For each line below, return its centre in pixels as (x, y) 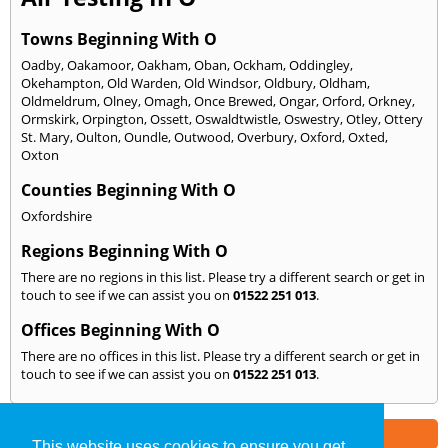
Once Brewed (233, 101)
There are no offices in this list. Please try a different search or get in (220, 356)
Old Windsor (221, 83)
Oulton (97, 137)
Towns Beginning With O (119, 39)
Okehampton (61, 83)
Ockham (258, 65)
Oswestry (312, 119)
